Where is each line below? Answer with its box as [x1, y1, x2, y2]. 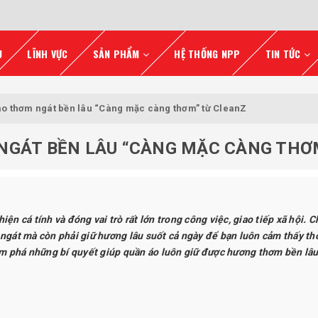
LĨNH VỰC [27, 46, 68, 61]
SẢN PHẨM [92, 46, 143, 61]
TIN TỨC [265, 46, 304, 61]
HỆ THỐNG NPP [174, 46, 241, 61]
